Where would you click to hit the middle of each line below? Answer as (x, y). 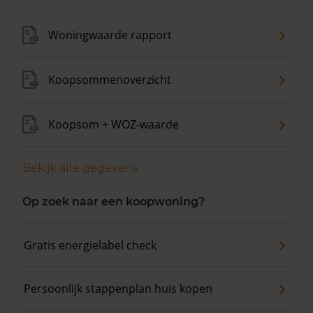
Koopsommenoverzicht (110, 80)
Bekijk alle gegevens (80, 168)
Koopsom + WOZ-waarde (114, 124)
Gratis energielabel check (90, 245)
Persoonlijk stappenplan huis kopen (118, 289)
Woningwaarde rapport (110, 35)
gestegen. (37, 22)
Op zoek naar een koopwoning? (114, 202)
